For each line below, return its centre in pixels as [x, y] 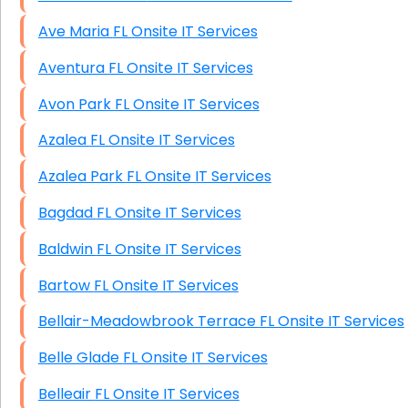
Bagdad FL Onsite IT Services [168, 212]
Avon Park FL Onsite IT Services [187, 104]
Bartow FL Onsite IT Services [166, 285]
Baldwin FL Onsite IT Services [168, 249]
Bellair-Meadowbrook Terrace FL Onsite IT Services [331, 321]
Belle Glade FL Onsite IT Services [195, 358]
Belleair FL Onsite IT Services [167, 393]
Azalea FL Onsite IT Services [162, 140]
